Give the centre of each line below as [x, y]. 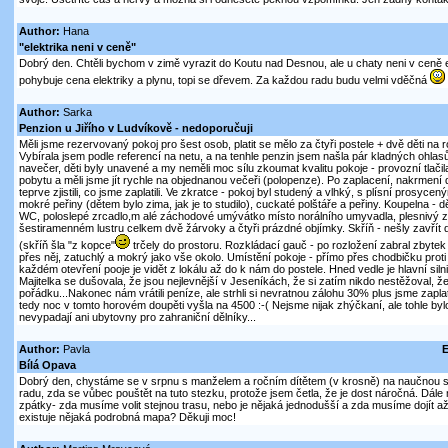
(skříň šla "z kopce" [66, 245]
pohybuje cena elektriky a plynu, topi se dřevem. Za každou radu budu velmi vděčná [224, 80]
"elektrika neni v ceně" [77, 47]
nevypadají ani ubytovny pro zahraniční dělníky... [137, 317]
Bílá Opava [47, 365]
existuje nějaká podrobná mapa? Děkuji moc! [127, 417]
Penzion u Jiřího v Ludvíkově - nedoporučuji [135, 128]
